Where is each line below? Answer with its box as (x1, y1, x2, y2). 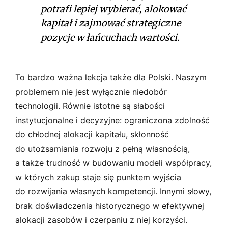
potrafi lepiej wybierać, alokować (41, 3, 186, 15)
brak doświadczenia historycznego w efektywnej (15, 200, 204, 211)
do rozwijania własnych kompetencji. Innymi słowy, (15, 186, 211, 196)
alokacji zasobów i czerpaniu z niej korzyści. (15, 214, 187, 225)
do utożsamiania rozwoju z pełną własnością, (15, 143, 190, 154)
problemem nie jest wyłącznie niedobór (15, 86, 167, 97)
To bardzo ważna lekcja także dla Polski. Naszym (15, 72, 207, 82)
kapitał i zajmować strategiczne (41, 17, 181, 29)
